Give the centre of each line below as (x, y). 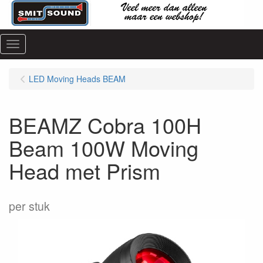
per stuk (29, 206)
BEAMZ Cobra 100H (105, 125)
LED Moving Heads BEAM (77, 79)
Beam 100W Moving (104, 148)
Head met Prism (85, 171)
